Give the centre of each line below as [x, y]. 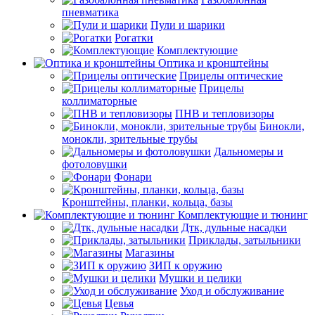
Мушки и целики [200, 278]
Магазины [150, 252]
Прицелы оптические [231, 75]
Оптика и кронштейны [213, 63]
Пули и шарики [188, 25]
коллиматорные [99, 101]
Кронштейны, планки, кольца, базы [147, 202]
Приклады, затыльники [245, 240]
